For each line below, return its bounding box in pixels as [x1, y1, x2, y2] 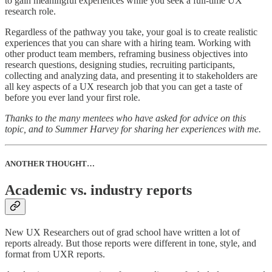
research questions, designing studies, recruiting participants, [5, 59, 235, 70]
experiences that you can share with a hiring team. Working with [5, 37, 251, 48]
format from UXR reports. [5, 248, 105, 259]
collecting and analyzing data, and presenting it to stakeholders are [5, 70, 257, 81]
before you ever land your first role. [5, 92, 140, 103]
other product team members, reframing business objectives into [5, 48, 248, 59]
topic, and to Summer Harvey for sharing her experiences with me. [5, 123, 261, 134]
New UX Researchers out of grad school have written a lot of [5, 226, 240, 237]
